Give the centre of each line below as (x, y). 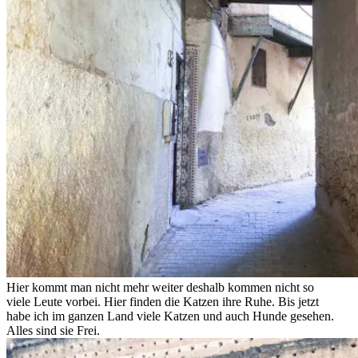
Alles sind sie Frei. (53, 331)
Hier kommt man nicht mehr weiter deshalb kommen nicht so (160, 288)
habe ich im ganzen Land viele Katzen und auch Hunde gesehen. (170, 316)
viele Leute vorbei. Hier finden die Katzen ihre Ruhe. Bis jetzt (163, 302)
